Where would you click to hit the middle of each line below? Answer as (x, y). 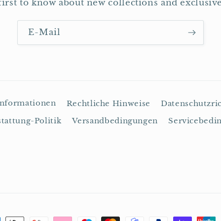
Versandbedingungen (115, 121)
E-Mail (45, 32)
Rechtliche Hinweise (108, 103)
